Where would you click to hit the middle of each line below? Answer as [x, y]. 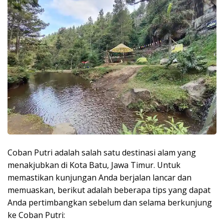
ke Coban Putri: [36, 215]
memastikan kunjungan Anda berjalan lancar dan [99, 177]
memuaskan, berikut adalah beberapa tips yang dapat [109, 190]
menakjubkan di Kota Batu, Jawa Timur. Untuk [94, 165]
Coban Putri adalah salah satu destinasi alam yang [102, 152]
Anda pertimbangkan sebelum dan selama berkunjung [110, 202]
